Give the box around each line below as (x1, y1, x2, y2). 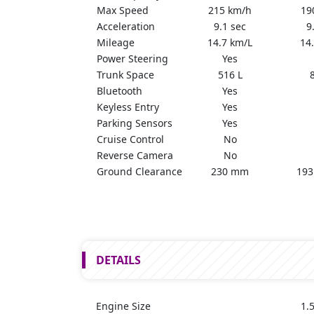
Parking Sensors (97, 116, 172, 130)
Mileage (97, 36, 135, 50)
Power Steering (97, 52, 168, 66)
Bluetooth (97, 84, 142, 98)
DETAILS (96, 252, 141, 268)
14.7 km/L (207, 36, 252, 50)
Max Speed (97, 4, 149, 18)
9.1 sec (214, 20, 246, 34)
